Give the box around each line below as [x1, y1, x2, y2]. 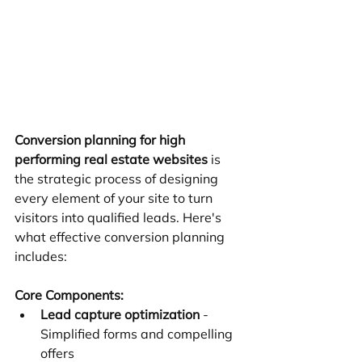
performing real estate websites [15, 151, 208, 168]
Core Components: [15, 287, 124, 304]
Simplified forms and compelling [40, 326, 236, 343]
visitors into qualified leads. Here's [15, 209, 225, 226]
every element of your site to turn [15, 190, 216, 207]
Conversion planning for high [15, 132, 188, 149]
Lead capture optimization [40, 306, 200, 323]
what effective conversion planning [15, 229, 228, 246]
